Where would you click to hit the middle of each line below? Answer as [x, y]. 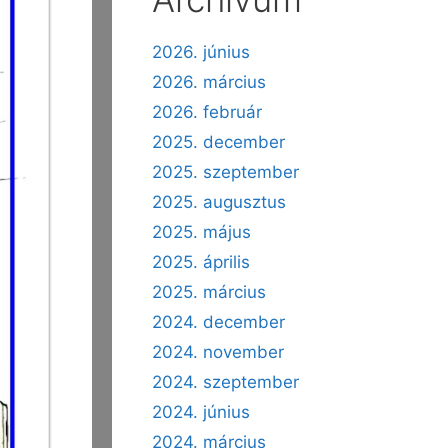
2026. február [207, 112]
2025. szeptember [225, 172]
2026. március [209, 82]
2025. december [218, 142]
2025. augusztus [219, 202]
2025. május [201, 232]
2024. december [218, 322]
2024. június [201, 412]
